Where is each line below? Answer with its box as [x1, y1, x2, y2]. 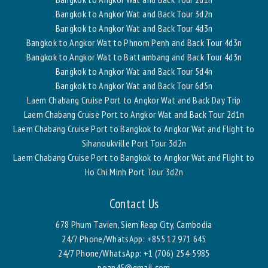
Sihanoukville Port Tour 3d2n [81, 136, 187, 149]
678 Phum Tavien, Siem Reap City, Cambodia [56, 218, 212, 230]
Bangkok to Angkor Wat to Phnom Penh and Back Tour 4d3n [26, 36, 242, 48]
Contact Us [109, 195, 159, 212]
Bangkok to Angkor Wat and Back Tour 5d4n [55, 65, 213, 77]
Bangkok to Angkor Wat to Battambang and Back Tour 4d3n [26, 50, 242, 63]
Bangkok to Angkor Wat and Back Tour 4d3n [55, 22, 213, 34]
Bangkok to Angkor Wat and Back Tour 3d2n [55, 7, 213, 20]
